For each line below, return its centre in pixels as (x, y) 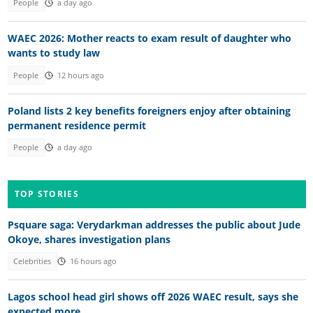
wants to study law (53, 53)
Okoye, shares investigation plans (89, 239)
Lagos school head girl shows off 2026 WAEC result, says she (153, 297)
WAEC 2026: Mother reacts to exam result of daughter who (149, 38)
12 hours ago (80, 75)
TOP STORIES (46, 194)
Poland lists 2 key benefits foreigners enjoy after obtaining (149, 111)
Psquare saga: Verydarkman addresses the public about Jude (154, 224)
